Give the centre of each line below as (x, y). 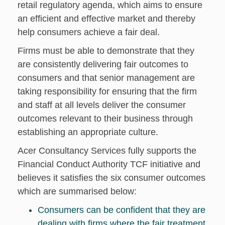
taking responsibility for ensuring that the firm (107, 91)
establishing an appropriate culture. (88, 132)
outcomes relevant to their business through (105, 118)
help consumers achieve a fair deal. (89, 32)
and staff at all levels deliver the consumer (102, 105)
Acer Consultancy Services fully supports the (107, 150)
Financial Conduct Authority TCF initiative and (109, 164)
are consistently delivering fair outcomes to (103, 64)
